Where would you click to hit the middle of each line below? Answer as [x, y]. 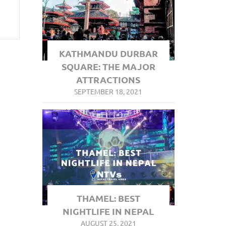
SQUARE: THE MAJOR [108, 66]
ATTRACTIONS [108, 79]
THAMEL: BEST [108, 198]
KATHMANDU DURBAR [108, 53]
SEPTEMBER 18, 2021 [108, 91]
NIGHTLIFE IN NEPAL [108, 211]
